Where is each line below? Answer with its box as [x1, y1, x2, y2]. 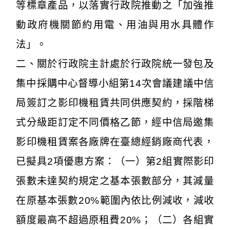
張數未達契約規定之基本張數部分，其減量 [16, 175, 214, 186]
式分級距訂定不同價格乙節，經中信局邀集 [16, 117, 214, 128]
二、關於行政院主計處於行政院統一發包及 [16, 58, 214, 69]
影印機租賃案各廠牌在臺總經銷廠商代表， [16, 136, 214, 147]
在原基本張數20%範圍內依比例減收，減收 [16, 195, 214, 206]
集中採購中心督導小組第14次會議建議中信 [16, 78, 214, 89]
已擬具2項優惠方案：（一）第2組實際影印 [16, 156, 214, 167]
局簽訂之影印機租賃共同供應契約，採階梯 [16, 97, 214, 108]
